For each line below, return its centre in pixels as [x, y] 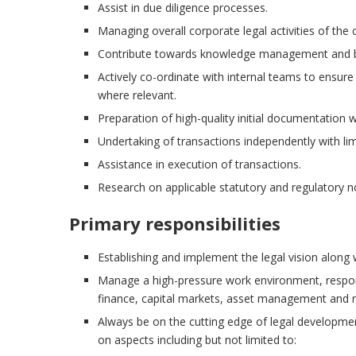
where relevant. [137, 95]
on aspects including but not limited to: [197, 340]
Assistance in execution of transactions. [199, 164]
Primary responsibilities [175, 224]
